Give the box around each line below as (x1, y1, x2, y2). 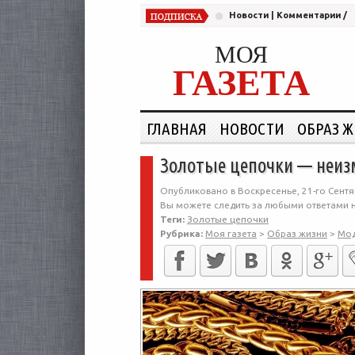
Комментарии (277, 10, 341, 20)
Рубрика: (160, 228, 203, 239)
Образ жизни (267, 228, 327, 239)
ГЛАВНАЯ (147, 119, 207, 138)
